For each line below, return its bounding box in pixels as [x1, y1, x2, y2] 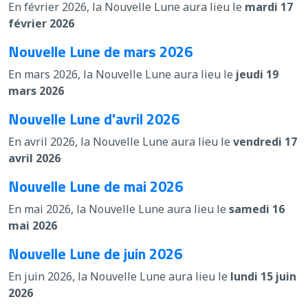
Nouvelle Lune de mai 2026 [8, 174, 183, 197]
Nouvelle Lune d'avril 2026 [8, 107, 179, 130]
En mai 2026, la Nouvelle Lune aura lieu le [8, 201, 229, 217]
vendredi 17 [233, 133, 297, 149]
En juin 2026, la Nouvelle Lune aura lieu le [8, 268, 230, 284]
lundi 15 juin [230, 268, 296, 284]
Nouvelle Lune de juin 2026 [8, 241, 182, 265]
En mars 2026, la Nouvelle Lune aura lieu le [8, 66, 236, 82]
